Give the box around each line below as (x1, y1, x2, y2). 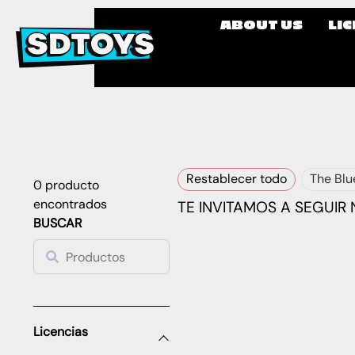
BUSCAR (33, 215, 82, 231)
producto (42, 177, 99, 193)
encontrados (33, 196, 107, 212)
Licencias (33, 323, 88, 340)
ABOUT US (220, 16, 303, 32)
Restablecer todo (186, 170, 287, 187)
